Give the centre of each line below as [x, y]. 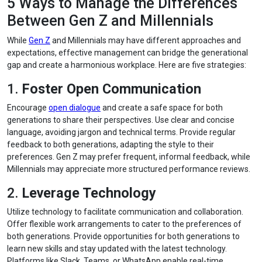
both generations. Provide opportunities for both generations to [123, 236]
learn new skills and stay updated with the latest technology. [117, 249]
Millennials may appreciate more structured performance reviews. [129, 169]
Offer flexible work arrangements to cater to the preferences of [124, 224]
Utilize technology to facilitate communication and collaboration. [125, 212]
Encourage [28, 108]
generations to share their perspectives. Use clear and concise [121, 120]
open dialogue [75, 108]
